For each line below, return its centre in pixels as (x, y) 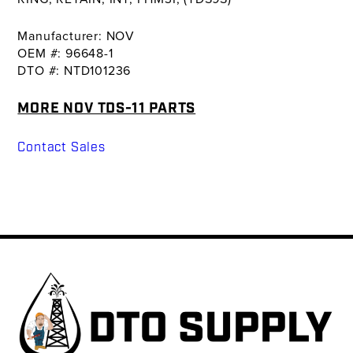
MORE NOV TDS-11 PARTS (107, 109)
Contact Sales (61, 148)
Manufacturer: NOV (76, 36)
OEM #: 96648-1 (65, 53)
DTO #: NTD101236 (74, 71)
